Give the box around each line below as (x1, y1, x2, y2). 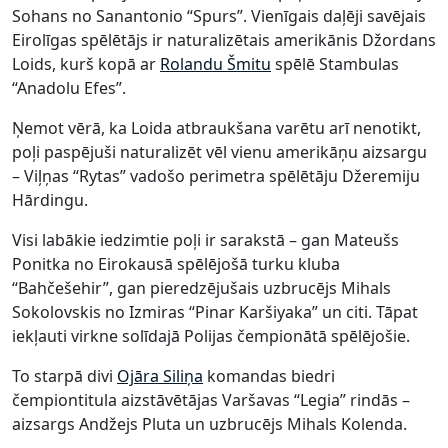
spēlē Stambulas (271, 52, 399, 75)
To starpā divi (12, 364, 117, 387)
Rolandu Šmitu (160, 52, 271, 75)
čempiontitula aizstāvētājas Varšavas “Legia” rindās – (12, 388, 410, 411)
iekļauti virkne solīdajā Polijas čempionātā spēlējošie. (12, 324, 410, 347)
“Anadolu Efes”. (12, 76, 126, 99)
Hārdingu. (12, 188, 88, 211)
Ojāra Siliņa (117, 364, 203, 387)
